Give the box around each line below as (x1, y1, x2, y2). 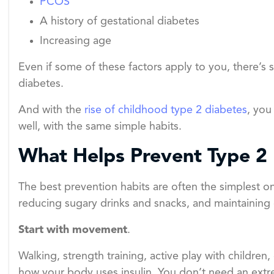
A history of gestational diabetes (40, 16, 199, 28)
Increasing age (40, 35, 111, 47)
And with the (18, 105, 84, 116)
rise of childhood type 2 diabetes (84, 105, 247, 116)
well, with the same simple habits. (18, 121, 182, 133)
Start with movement (18, 224, 127, 236)
